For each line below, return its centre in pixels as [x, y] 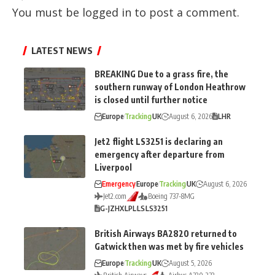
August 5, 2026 [190, 263]
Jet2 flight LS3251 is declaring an [159, 141]
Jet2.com [115, 196]
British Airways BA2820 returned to [166, 234]
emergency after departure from [160, 154]
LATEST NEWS [62, 50]
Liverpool [113, 167]
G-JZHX [112, 208]
